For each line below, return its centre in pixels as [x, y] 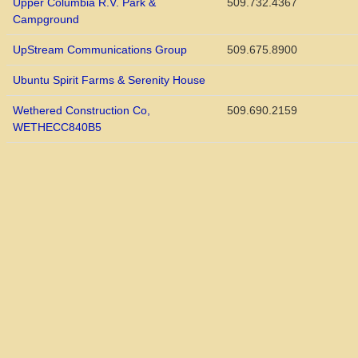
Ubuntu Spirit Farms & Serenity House [109, 80]
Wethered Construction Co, [82, 111]
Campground [46, 20]
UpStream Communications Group [100, 50]
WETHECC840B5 [57, 127]
